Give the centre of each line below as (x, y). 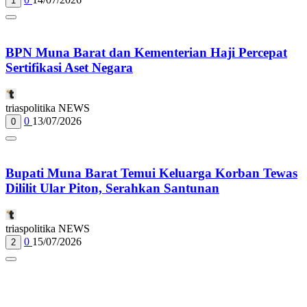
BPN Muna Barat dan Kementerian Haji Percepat (146, 52)
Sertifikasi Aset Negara (69, 67)
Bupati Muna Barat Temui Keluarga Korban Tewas (151, 173)
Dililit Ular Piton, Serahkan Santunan (112, 188)
